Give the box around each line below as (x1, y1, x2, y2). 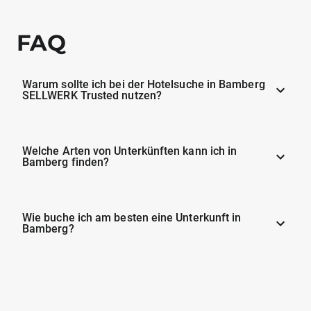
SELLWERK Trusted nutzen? (22, 88, 162, 102)
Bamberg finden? (22, 155, 110, 169)
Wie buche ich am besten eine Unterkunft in (22, 210, 242, 224)
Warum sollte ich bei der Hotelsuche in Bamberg (22, 77, 265, 91)
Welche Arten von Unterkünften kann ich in (22, 144, 237, 158)
